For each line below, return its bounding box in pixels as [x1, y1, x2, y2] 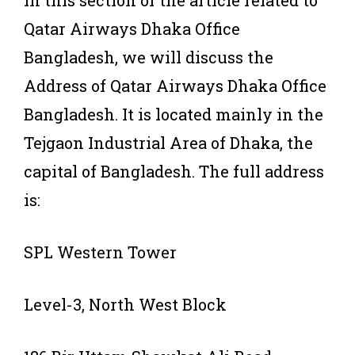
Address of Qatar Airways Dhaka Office [24, 74, 326, 96]
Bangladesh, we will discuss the [24, 46, 273, 67]
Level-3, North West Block [24, 293, 227, 315]
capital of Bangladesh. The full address [24, 160, 324, 181]
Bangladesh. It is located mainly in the [24, 103, 323, 124]
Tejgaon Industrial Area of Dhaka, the [24, 132, 313, 153]
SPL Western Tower [24, 241, 177, 262]
